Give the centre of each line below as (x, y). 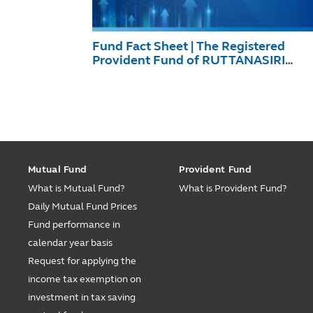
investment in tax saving (82, 297)
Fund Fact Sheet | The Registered (189, 46)
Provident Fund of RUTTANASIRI (189, 60)
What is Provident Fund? (232, 188)
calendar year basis (70, 243)
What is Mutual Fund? (76, 188)
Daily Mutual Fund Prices (82, 206)
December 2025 (138, 74)
